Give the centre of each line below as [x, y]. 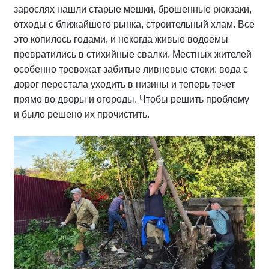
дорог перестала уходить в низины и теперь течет [124, 84]
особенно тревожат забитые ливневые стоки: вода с [131, 69]
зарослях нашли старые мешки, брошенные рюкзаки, [133, 9]
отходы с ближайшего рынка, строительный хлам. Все [134, 24]
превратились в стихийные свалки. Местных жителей [133, 54]
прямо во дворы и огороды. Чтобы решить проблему [131, 99]
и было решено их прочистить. [82, 114]
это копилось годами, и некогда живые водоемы [121, 39]
